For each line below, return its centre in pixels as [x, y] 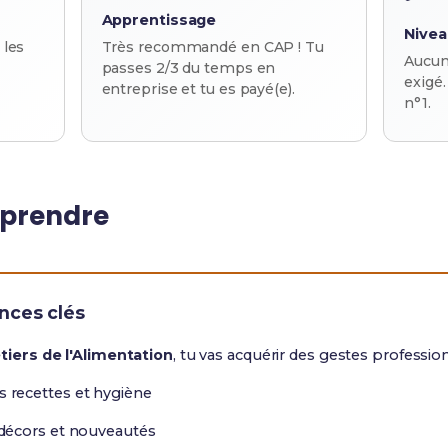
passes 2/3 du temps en [188, 68]
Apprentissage [159, 20]
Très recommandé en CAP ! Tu [212, 47]
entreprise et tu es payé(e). [198, 89]
